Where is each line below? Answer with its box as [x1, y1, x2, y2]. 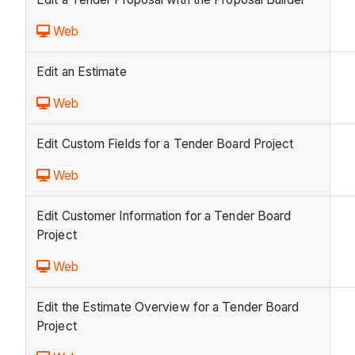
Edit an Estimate [36, 64, 127, 80]
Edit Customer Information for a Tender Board [36, 208, 292, 224]
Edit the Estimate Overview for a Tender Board [36, 300, 300, 315]
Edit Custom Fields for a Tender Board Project [36, 136, 294, 152]
